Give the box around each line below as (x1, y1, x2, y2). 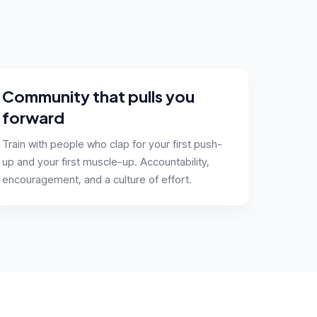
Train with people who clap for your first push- (2, 137, 222, 151)
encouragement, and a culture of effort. (2, 172, 192, 186)
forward (2, 107, 64, 127)
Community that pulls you (2, 86, 195, 106)
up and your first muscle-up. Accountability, (2, 154, 209, 168)
